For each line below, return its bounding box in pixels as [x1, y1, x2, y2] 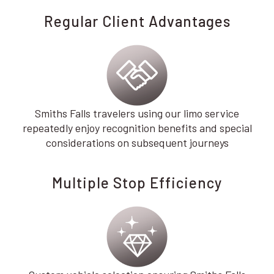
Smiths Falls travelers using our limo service [35, 106, 239, 120]
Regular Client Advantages [43, 12, 231, 30]
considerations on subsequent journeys [45, 135, 229, 149]
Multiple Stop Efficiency [52, 173, 222, 191]
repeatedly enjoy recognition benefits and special [22, 120, 252, 135]
